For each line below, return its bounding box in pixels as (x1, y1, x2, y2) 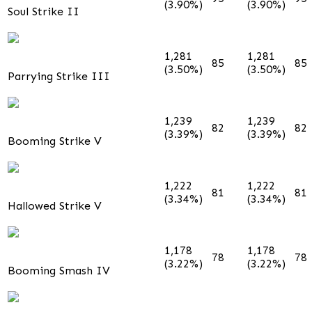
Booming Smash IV (8, 263, 110, 277)
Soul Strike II (8, 4, 79, 18)
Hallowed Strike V (8, 198, 102, 212)
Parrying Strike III (8, 69, 110, 83)
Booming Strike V (8, 134, 102, 148)
